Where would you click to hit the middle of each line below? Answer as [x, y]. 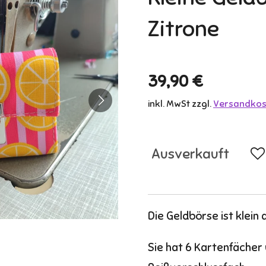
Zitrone [183, 29]
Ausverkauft [190, 153]
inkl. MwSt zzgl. [180, 104]
